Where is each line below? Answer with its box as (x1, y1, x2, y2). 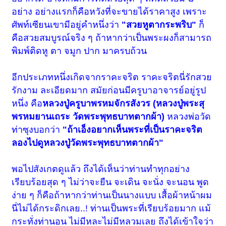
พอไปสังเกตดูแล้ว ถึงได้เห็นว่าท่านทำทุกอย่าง (12, 164, 190, 175)
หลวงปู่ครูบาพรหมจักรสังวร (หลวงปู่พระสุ (42, 98, 205, 109)
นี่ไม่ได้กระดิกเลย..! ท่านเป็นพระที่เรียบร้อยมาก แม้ (12, 203, 211, 214)
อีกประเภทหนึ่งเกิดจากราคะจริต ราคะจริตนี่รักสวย (12, 72, 212, 83)
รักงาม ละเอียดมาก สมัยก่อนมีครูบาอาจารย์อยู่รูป (12, 85, 206, 96)
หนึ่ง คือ (12, 98, 43, 109)
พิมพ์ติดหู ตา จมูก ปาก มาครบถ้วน (12, 46, 147, 56)
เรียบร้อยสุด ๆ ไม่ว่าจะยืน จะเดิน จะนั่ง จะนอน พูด (12, 177, 209, 188)
